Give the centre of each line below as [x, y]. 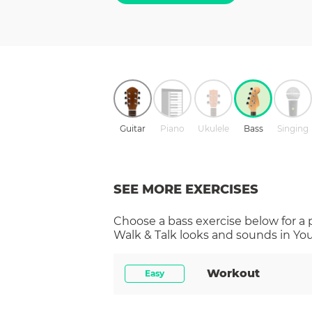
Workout [233, 273]
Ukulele [213, 128]
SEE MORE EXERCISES [186, 189]
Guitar [133, 128]
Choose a [141, 221]
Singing [293, 128]
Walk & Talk [145, 235]
